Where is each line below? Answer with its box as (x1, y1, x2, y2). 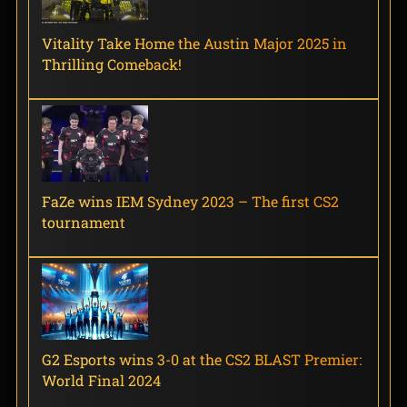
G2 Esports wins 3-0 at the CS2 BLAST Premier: (41, 349, 362, 369)
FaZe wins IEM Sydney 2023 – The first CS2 (41, 191, 339, 211)
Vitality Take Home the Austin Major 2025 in (41, 33, 347, 53)
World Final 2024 (41, 370, 161, 390)
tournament (41, 212, 125, 232)
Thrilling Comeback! (41, 54, 182, 74)
